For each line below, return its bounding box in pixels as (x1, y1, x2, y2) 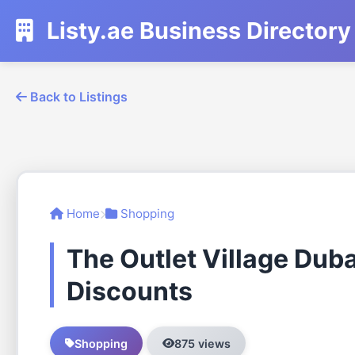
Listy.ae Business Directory (41, 17, 351, 44)
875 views (174, 336, 231, 350)
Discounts (67, 276, 193, 307)
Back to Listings (27, 89, 128, 105)
